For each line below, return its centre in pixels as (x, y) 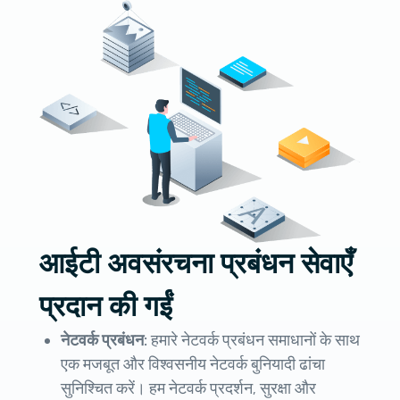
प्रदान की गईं (106, 306)
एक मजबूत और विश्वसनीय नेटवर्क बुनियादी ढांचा (193, 364)
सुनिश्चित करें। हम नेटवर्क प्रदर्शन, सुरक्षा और (188, 388)
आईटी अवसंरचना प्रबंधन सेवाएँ (196, 263)
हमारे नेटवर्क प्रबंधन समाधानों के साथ (255, 340)
